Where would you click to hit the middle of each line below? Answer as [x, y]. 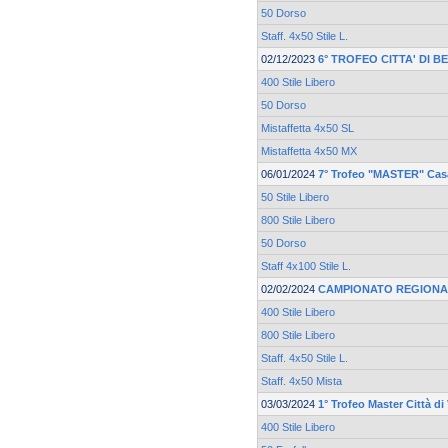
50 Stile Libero [295, 197]
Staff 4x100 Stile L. [306, 266]
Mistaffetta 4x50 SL [307, 128]
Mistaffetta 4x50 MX [309, 151]
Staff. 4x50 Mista [301, 381]
